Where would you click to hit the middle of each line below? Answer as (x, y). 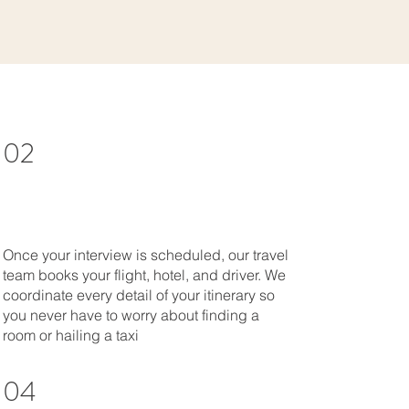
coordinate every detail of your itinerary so (138, 294)
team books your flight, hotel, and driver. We (144, 274)
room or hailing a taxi (70, 335)
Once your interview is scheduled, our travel (145, 254)
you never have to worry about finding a (131, 315)
